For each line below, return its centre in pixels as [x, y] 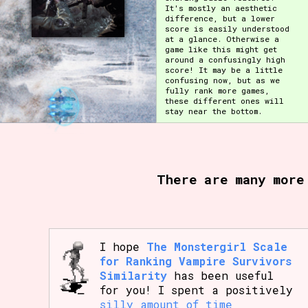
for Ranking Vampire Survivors [195, 261]
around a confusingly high [225, 59]
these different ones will [224, 100]
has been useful [220, 276]
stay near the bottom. [213, 111]
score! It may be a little [223, 69]
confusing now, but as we [222, 80]
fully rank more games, [217, 90]
